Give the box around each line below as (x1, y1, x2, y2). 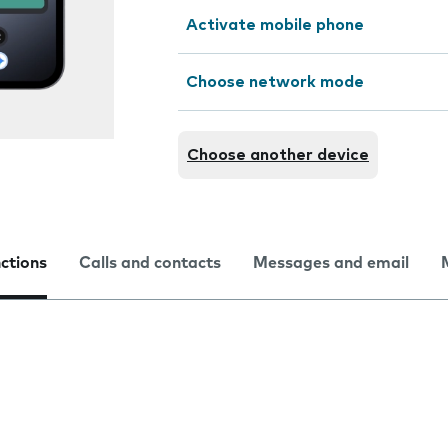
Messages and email (253, 255, 409, 271)
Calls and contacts (79, 255, 221, 271)
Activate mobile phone (186, 17, 364, 33)
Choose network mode (186, 74, 364, 90)
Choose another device (187, 147, 369, 163)
